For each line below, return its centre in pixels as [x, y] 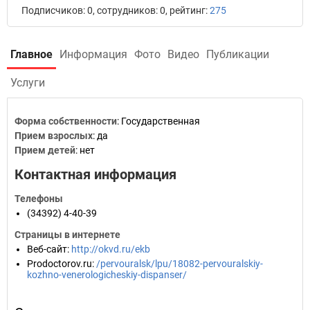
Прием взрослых [54, 136]
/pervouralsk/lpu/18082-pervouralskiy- [180, 264]
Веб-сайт [47, 249]
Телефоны [39, 199]
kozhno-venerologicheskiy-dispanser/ [107, 275]
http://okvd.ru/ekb [111, 249]
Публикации [238, 54]
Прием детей [45, 150]
